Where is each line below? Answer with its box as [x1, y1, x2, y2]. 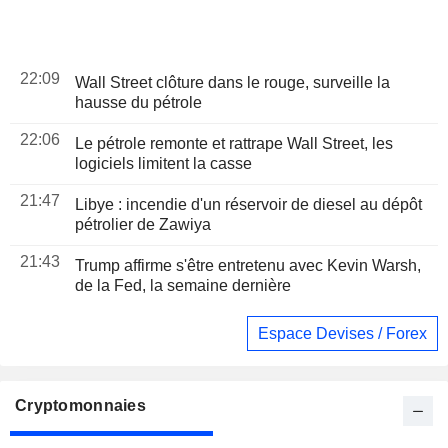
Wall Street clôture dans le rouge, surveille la [75, 74, 390, 92]
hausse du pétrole [75, 94, 202, 112]
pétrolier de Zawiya [75, 216, 211, 234]
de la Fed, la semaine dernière [75, 277, 291, 295]
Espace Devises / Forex [258, 324, 427, 342]
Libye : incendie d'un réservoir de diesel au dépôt [75, 196, 422, 214]
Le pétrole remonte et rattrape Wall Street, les [75, 135, 393, 153]
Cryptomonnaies [15, 397, 146, 415]
